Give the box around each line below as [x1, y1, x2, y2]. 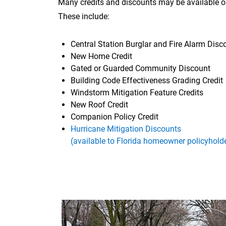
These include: [58, 11, 109, 21]
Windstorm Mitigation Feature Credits [71, 87, 203, 97]
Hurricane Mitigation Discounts [71, 124, 181, 134]
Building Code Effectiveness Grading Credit [71, 75, 223, 85]
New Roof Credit [71, 99, 128, 109]
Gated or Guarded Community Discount [71, 63, 210, 73]
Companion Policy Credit [71, 111, 158, 122]
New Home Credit [71, 51, 132, 61]
